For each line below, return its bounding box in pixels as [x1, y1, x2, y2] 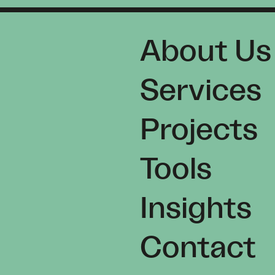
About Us [140, 37, 271, 66]
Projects [140, 115, 258, 145]
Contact [140, 233, 256, 263]
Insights [140, 194, 252, 223]
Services [140, 76, 261, 106]
